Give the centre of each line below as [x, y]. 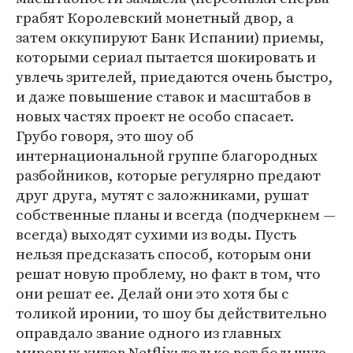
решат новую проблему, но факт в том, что [168, 273]
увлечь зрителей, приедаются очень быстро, [175, 76]
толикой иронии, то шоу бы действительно [171, 313]
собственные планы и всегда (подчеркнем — [176, 214]
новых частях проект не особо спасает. [155, 116]
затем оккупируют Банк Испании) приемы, [170, 37]
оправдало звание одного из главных [149, 333]
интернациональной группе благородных [167, 155]
